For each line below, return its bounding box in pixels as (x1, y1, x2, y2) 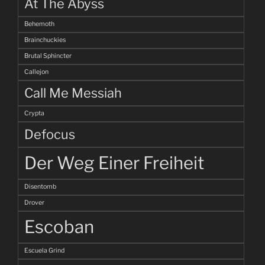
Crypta (24, 109, 44, 118)
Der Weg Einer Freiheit (24, 153, 204, 174)
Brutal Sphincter (24, 52, 72, 60)
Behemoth (24, 20, 54, 28)
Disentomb (24, 183, 56, 191)
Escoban (24, 216, 94, 238)
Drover (24, 199, 44, 207)
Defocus (24, 127, 75, 143)
